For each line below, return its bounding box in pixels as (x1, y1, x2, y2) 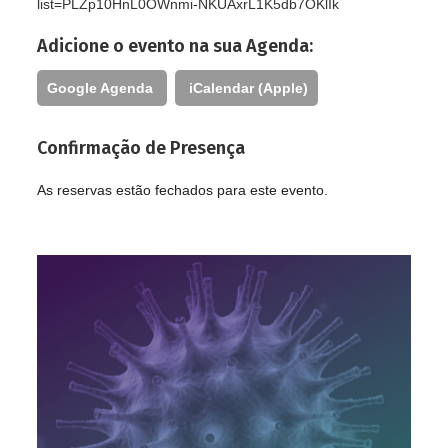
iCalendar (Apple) (189, 80, 309, 96)
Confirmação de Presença (37, 137, 246, 159)
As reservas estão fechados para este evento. (37, 182, 329, 198)
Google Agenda (47, 80, 154, 96)
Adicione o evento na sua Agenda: (37, 35, 314, 57)
